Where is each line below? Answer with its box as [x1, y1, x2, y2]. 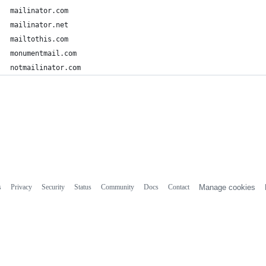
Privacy [10, 182, 32, 191]
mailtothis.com [10, 35, 68, 43]
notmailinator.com [10, 64, 81, 72]
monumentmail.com [10, 49, 77, 58]
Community [100, 182, 134, 191]
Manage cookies [198, 182, 255, 192]
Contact [167, 182, 189, 191]
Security [41, 182, 65, 191]
